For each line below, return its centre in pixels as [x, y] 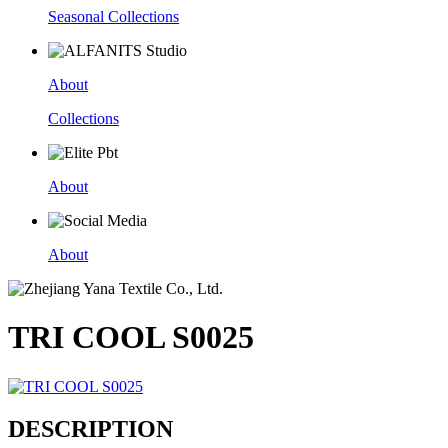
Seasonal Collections [113, 16]
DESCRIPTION [90, 428]
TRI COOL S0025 [131, 337]
